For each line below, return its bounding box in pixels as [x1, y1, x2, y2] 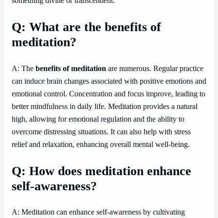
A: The [12, 64, 36, 73]
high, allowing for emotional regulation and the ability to [12, 114, 184, 124]
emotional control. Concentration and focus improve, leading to [12, 89, 205, 98]
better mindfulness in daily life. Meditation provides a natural [12, 102, 198, 111]
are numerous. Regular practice [106, 64, 203, 73]
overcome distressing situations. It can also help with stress [12, 127, 191, 136]
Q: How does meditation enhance [12, 163, 191, 178]
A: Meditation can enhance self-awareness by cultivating [12, 208, 185, 217]
